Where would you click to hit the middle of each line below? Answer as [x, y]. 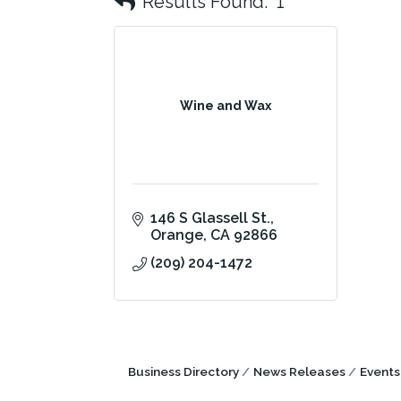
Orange [177, 235]
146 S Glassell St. [210, 218]
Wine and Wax [226, 106]
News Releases [299, 371]
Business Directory [183, 371]
